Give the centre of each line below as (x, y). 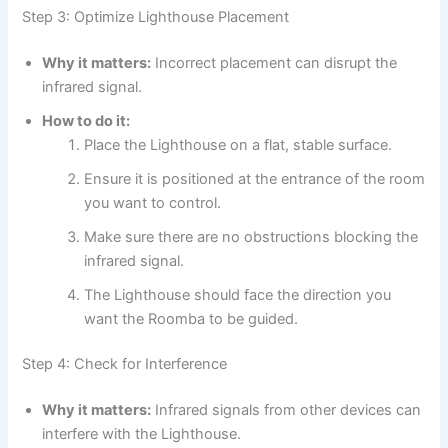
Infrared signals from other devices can (286, 410)
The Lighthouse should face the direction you (238, 294)
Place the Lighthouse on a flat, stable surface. (238, 144)
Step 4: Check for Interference (125, 364)
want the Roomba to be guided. (191, 318)
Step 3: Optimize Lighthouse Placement (156, 16)
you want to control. (153, 202)
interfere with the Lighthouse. (142, 434)
